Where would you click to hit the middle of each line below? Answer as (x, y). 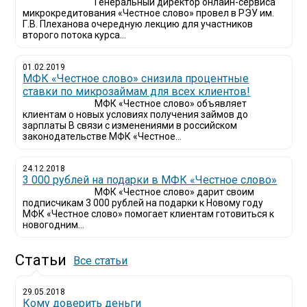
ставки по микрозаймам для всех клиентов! (137, 91)
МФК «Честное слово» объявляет (171, 103)
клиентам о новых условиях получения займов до (136, 114)
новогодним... (54, 225)
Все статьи (101, 261)
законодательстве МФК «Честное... (102, 136)
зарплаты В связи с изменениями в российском (130, 125)
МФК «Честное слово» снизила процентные (136, 78)
